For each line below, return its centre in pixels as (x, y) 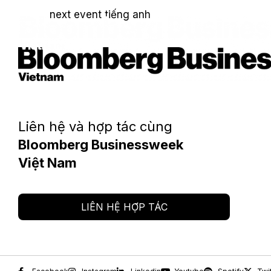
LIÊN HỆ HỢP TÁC (124, 207)
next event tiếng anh (100, 15)
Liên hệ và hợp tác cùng (95, 127)
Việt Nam (47, 163)
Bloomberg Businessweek (101, 145)
